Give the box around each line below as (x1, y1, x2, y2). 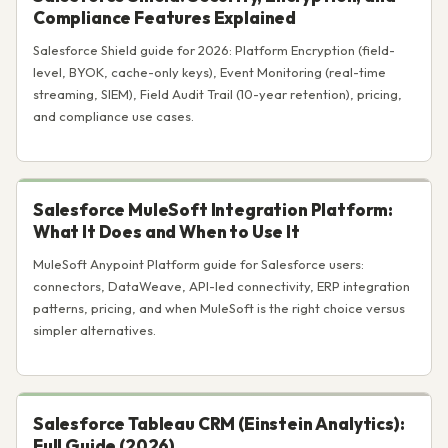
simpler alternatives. (33, 322, 156, 338)
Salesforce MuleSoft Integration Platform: (33, 199, 394, 220)
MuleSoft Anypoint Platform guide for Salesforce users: (33, 256, 364, 272)
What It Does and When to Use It (33, 221, 300, 242)
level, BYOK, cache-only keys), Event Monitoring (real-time (33, 64, 386, 80)
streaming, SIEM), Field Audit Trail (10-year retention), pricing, (33, 86, 402, 102)
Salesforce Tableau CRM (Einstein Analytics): (33, 413, 405, 434)
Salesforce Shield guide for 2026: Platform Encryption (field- (33, 42, 395, 58)
